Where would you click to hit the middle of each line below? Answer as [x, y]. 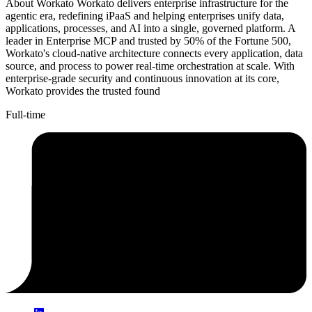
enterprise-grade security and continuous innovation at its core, [142, 79]
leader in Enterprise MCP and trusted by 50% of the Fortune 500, [148, 41]
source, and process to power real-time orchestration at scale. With [150, 66]
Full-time [25, 115]
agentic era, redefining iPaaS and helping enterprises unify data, [145, 16]
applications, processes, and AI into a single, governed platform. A [150, 29]
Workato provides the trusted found [83, 91]
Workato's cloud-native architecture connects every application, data [154, 54]
